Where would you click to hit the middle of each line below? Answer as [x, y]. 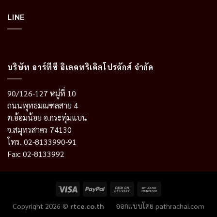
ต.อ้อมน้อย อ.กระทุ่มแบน [47, 118]
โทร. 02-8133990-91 [42, 142]
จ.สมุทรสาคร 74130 [39, 130]
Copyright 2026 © [41, 206]
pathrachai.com [180, 206]
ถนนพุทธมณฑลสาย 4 [43, 106]
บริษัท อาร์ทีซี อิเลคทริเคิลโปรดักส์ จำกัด [80, 67]
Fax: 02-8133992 [36, 154]
